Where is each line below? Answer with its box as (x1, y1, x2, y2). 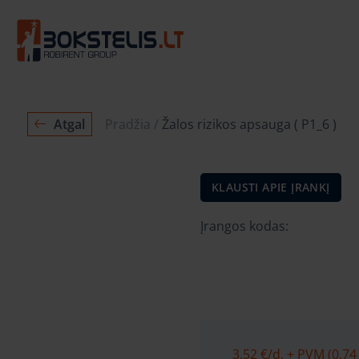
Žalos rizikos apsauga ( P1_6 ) (161, 115, 337, 133)
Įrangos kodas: (200, 217, 288, 235)
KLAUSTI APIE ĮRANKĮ (212, 179, 330, 195)
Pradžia (104, 115, 151, 133)
